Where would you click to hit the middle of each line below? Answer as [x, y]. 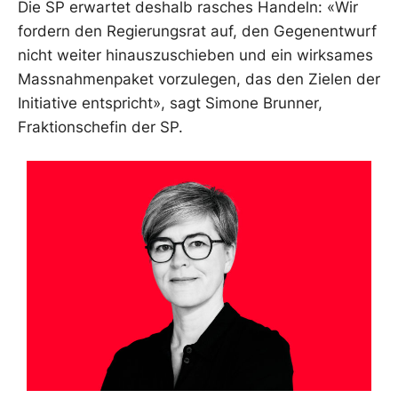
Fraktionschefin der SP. [100, 127]
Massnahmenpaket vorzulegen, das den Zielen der [199, 79]
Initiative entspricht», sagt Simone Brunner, [170, 103]
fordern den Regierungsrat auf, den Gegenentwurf [197, 31]
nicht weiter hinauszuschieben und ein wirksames [195, 55]
